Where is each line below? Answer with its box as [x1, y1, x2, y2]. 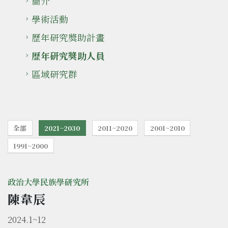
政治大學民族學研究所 [8, 176, 89, 188]
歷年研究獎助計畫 [32, 31, 105, 44]
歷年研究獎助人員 [32, 49, 105, 63]
